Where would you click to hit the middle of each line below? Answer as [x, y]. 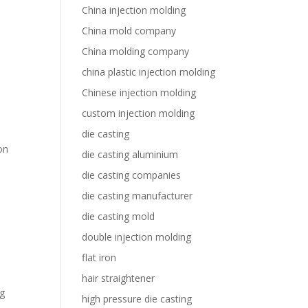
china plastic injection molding [149, 72]
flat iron [99, 257]
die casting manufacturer [137, 196]
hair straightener [119, 278]
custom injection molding [139, 113]
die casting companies [132, 175]
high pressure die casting [137, 299]
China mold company [129, 31]
